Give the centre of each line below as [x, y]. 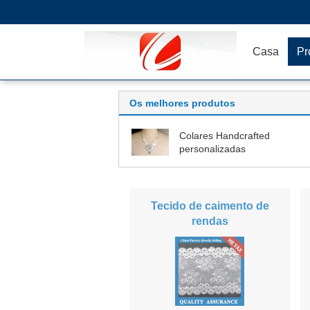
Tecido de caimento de [210, 206]
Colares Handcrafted [225, 136]
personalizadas [212, 149]
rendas [210, 221]
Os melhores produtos [182, 103]
